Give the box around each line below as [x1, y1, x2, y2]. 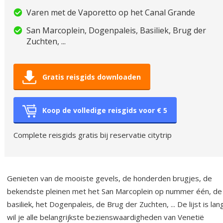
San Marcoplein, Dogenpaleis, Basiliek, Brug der [26, 25, 206, 36]
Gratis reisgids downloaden [42, 72, 141, 82]
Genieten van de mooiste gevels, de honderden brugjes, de [7, 173, 212, 184]
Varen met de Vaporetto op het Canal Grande [26, 7, 195, 18]
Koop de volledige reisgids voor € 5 [42, 106, 167, 115]
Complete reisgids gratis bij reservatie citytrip [13, 130, 172, 140]
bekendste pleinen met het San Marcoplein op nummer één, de [7, 186, 222, 197]
